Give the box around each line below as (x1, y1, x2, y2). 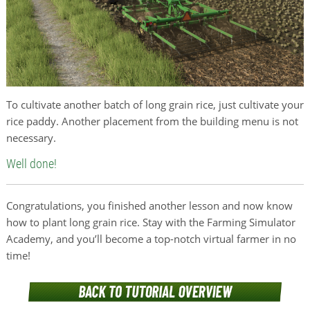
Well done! (6, 156, 57, 171)
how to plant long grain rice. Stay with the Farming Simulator (6, 215, 295, 229)
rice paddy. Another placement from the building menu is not (6, 113, 298, 128)
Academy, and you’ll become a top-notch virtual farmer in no (6, 231, 296, 246)
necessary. (6, 130, 56, 145)
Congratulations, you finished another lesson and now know (6, 198, 293, 212)
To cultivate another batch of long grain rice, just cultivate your (6, 97, 304, 111)
